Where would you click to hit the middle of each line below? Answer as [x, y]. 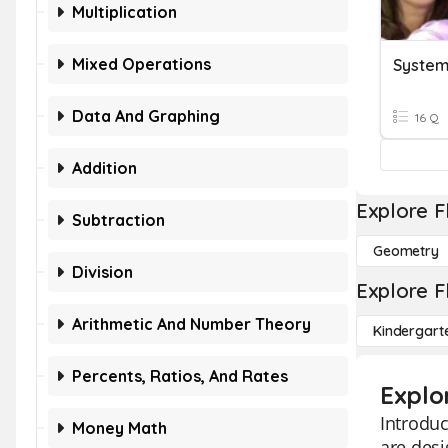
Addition [104, 168]
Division [102, 272]
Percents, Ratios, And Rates [180, 376]
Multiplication [124, 12]
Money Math [119, 428]
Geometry [406, 251]
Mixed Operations [141, 64]
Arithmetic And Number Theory [191, 324]
